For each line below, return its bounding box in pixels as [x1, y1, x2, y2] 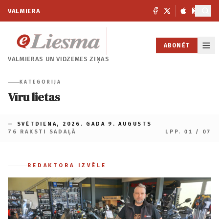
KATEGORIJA [20, 79, 62, 85]
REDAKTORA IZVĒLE [27, 162, 107, 169]
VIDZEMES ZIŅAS [56, 55, 109, 63]
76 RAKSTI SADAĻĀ [8, 129, 76, 135]
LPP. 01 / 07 [165, 129, 211, 135]
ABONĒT [163, 42, 190, 49]
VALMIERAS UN [8, 55, 57, 63]
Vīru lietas [8, 89, 60, 105]
